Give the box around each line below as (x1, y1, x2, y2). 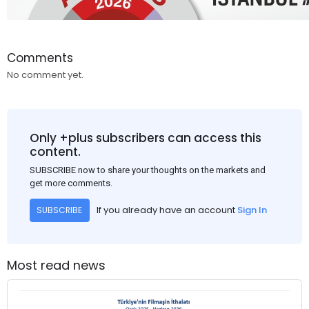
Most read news (7, 257, 106, 275)
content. (29, 143, 81, 161)
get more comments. (29, 177, 112, 188)
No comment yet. (7, 68, 83, 81)
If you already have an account (96, 203, 237, 217)
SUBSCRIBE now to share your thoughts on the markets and (29, 164, 266, 175)
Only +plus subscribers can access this (29, 130, 261, 147)
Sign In (237, 203, 267, 217)
